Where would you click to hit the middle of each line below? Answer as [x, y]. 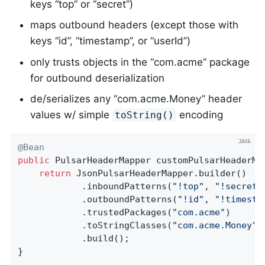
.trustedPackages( [95, 213]
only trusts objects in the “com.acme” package [140, 62]
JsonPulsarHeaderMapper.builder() [159, 174]
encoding [200, 115]
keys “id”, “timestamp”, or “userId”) [110, 41]
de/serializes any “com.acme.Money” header [136, 99]
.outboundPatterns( [98, 200]
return [55, 174]
